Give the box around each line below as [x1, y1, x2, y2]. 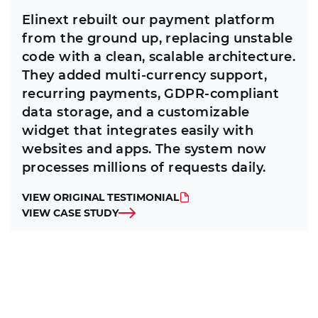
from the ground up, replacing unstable [22, 31, 292, 47]
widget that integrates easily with [22, 123, 254, 139]
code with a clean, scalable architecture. [22, 49, 296, 65]
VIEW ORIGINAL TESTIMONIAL [22, 191, 179, 204]
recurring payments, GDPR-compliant [22, 86, 280, 102]
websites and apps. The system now [22, 141, 267, 158]
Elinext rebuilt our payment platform [22, 12, 275, 28]
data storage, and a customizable [22, 104, 250, 121]
